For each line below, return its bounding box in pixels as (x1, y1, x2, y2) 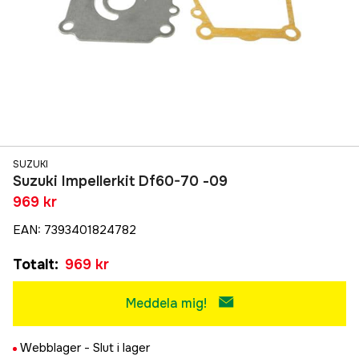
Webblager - (20, 340, 93, 357)
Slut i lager (93, 340, 150, 357)
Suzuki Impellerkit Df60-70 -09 (13, 172, 228, 191)
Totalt (13, 256, 54, 274)
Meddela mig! (125, 295, 207, 313)
